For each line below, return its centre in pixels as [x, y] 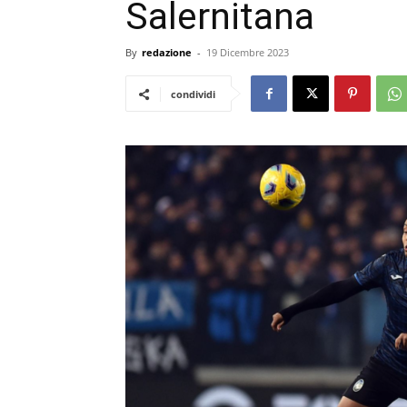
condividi [193, 94]
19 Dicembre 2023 [248, 52]
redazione [167, 52]
